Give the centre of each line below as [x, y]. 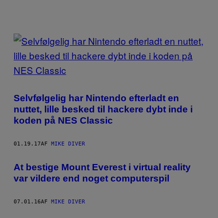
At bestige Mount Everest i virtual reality [102, 167]
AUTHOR [46, 94]
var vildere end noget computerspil [91, 178]
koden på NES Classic [63, 120]
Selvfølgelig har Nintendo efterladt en [96, 98]
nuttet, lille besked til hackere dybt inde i [103, 109]
